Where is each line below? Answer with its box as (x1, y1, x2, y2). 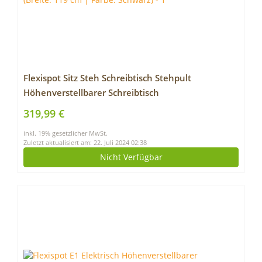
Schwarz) (23, 116, 61, 128)
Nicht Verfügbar (99, 151, 163, 163)
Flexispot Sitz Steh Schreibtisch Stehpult (23, 72, 191, 84)
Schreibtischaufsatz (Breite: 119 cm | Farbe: (23, 101, 207, 113)
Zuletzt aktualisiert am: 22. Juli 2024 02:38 (23, 139, 147, 147)
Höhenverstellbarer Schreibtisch (23, 87, 159, 99)
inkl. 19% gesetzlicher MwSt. (23, 129, 108, 137)
